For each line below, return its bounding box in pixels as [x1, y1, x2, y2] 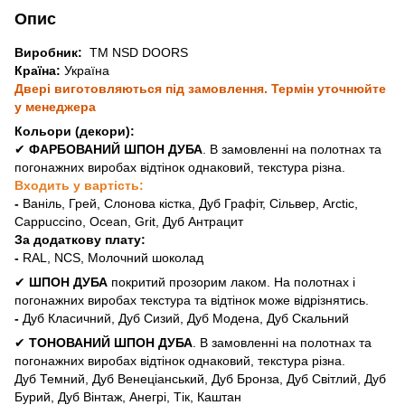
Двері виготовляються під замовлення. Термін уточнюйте [14, 80, 386, 96]
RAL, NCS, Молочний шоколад [23, 250, 203, 265]
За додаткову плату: [14, 231, 146, 247]
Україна [64, 62, 109, 78]
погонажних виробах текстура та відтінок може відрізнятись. [14, 292, 369, 307]
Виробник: [14, 44, 86, 60]
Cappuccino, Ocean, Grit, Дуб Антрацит [14, 213, 243, 229]
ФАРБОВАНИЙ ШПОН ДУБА [29, 141, 202, 156]
